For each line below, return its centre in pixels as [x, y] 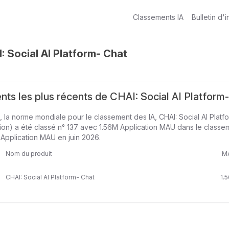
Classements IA [158, 17]
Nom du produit [29, 154]
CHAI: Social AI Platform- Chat [50, 177]
